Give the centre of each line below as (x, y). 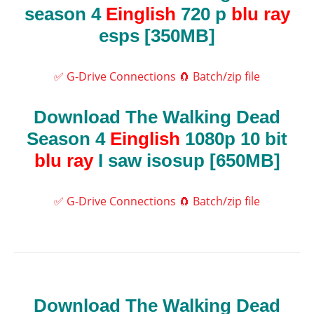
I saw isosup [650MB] (186, 161)
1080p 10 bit (234, 139)
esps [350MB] (157, 36)
